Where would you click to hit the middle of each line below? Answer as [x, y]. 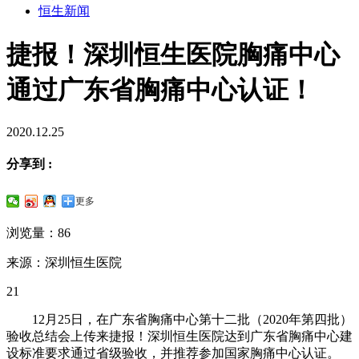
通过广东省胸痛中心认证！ [160, 89]
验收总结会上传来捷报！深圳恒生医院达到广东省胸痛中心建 [179, 337]
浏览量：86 [38, 233]
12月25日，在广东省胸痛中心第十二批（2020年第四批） [179, 320]
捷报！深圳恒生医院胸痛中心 [173, 54]
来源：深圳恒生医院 [64, 263]
